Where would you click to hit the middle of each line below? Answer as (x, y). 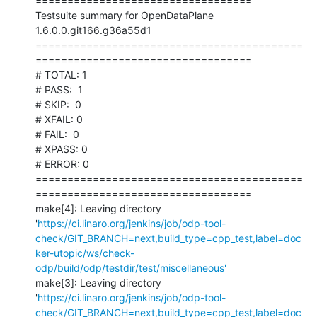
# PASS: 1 (59, 89)
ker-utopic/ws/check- (85, 253)
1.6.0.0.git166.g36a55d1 (93, 30)
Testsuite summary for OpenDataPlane (125, 15)
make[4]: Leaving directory (98, 208)
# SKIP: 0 (58, 104)
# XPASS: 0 (62, 149)
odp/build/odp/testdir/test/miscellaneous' (131, 267)
